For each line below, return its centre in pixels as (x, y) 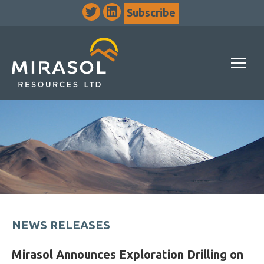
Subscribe (151, 12)
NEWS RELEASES (61, 225)
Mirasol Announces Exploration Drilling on (128, 254)
